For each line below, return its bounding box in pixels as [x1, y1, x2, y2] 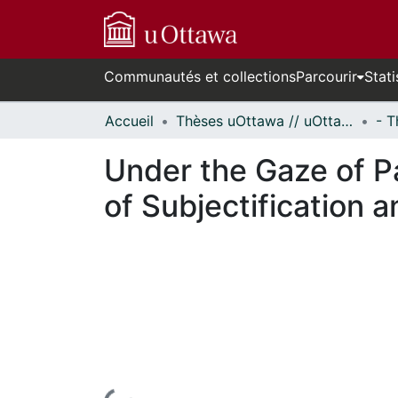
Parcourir [296, 68, 357, 85]
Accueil [105, 112, 154, 130]
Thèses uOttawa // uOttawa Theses [341, 112, 353, 130]
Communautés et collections [104, 68, 296, 85]
